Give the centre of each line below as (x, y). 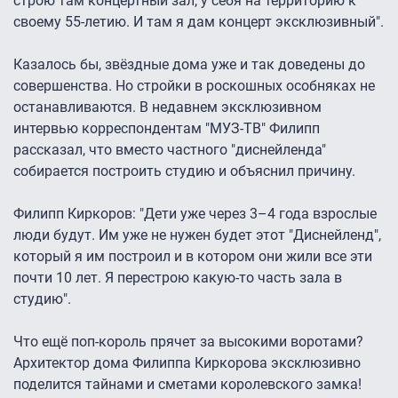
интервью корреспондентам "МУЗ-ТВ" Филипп (167, 129)
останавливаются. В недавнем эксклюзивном (167, 107)
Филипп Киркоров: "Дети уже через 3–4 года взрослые (195, 214)
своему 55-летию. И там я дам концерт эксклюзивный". (199, 22)
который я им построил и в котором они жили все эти (193, 257)
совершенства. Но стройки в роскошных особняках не (194, 86)
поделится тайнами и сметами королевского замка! (187, 385)
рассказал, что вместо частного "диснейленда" (170, 150)
